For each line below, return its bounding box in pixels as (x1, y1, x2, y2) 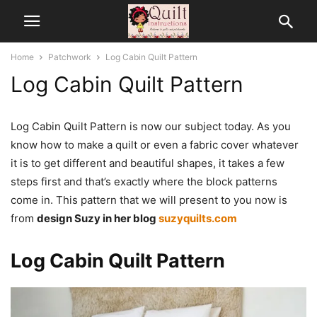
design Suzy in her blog (37, 212, 158, 225)
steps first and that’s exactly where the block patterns (11, 175, 277, 188)
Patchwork (48, 52, 91, 62)
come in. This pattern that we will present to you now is (11, 193, 287, 207)
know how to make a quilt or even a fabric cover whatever (11, 138, 299, 151)
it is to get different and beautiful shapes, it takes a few (11, 156, 284, 170)
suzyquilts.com (158, 212, 237, 225)
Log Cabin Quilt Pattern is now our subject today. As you (11, 120, 291, 133)
